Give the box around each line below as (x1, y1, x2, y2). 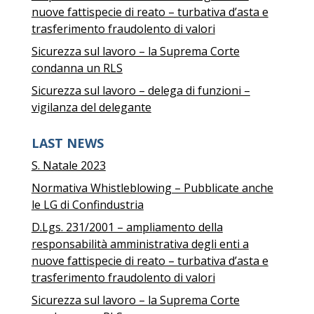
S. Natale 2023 (31, 158, 106, 173)
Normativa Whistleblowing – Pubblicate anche (31, 180, 273, 196)
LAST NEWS (31, 135, 104, 151)
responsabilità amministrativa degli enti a (31, 236, 249, 252)
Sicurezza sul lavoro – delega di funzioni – (31, 83, 250, 98)
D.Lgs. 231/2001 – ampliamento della (31, 219, 223, 235)
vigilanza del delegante (31, 100, 151, 115)
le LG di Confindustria (31, 197, 144, 212)
